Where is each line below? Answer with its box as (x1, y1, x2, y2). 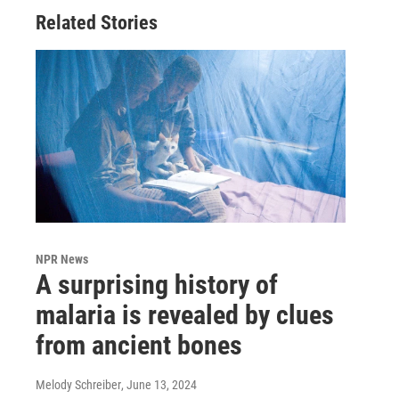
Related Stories (36, 12, 158, 35)
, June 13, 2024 (121, 377, 197, 392)
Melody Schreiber (36, 377, 121, 392)
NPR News (36, 251, 88, 266)
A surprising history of (36, 268, 278, 300)
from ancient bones (36, 329, 242, 361)
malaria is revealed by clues (36, 298, 334, 330)
